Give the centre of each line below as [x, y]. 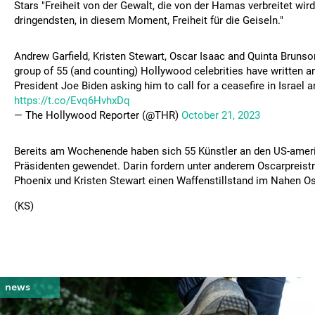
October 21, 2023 [221, 115]
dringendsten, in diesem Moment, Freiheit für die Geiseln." [149, 20]
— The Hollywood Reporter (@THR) [98, 115]
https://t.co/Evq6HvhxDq [72, 101]
